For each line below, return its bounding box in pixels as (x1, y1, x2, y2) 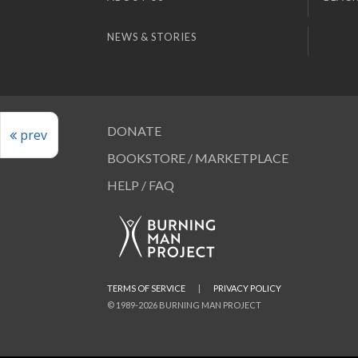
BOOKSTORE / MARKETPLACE (107, 150, 289, 166)
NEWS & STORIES (107, 30, 197, 43)
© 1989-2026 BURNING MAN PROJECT (107, 300, 262, 311)
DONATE (107, 123, 162, 139)
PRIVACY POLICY (213, 283, 282, 294)
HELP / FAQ (107, 177, 175, 193)
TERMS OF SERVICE (107, 283, 186, 294)
